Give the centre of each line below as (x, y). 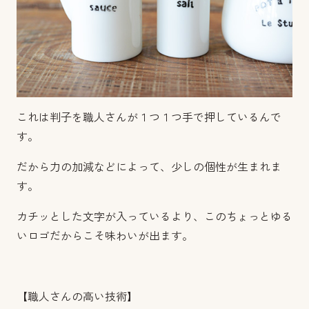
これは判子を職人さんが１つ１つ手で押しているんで (149, 118)
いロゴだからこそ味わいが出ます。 (105, 236)
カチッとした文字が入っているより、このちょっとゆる (154, 217)
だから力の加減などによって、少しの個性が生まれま (149, 167)
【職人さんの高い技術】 (77, 297)
